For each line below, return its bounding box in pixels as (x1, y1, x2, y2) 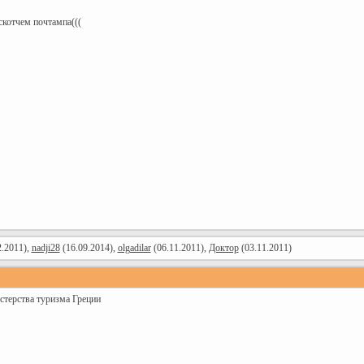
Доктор (208, 242, 239, 253)
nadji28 (31, 242, 60, 253)
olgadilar (117, 242, 151, 253)
